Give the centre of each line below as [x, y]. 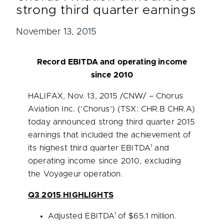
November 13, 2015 [56, 32]
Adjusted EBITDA [81, 216]
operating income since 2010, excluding [105, 161]
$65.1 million [151, 216]
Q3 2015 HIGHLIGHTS [71, 195]
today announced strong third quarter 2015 [111, 122]
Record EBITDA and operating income [112, 62]
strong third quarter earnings [106, 10]
